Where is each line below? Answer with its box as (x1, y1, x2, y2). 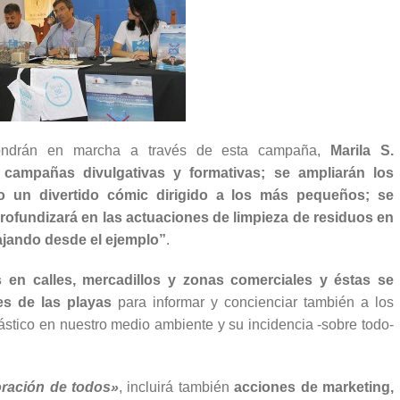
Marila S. (330, 143, 395, 159)
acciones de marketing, (234, 379, 395, 396)
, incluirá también (119, 379, 235, 396)
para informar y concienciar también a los (112, 295, 394, 311)
